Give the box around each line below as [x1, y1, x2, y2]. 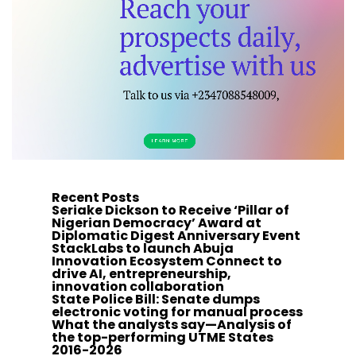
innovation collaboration [52, 277, 224, 296]
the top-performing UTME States [52, 328, 273, 346]
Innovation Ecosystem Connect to [52, 252, 282, 270]
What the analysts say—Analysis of [52, 315, 292, 334]
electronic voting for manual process [52, 303, 303, 321]
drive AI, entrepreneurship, [52, 265, 231, 283]
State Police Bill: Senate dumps [52, 290, 260, 308]
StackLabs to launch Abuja [52, 239, 234, 257]
